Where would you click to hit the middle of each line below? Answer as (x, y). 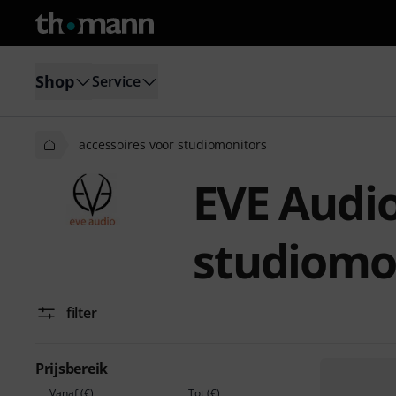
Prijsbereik (72, 369)
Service (116, 81)
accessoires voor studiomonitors (173, 145)
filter (82, 313)
